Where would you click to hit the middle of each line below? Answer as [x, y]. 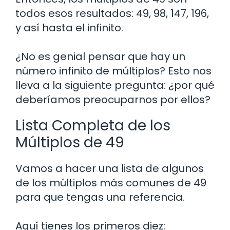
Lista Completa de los [93, 125]
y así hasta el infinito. [69, 27]
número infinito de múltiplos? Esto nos [113, 71]
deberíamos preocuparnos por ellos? [113, 99]
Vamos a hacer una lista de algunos [110, 168]
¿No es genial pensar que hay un [100, 56]
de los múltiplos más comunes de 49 [111, 183]
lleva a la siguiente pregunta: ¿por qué [115, 85]
